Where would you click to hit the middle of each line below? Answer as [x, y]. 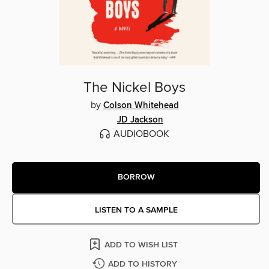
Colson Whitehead [141, 105]
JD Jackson [140, 120]
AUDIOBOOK [141, 134]
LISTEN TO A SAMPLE [136, 210]
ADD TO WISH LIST [141, 245]
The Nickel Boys [134, 87]
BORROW [136, 177]
